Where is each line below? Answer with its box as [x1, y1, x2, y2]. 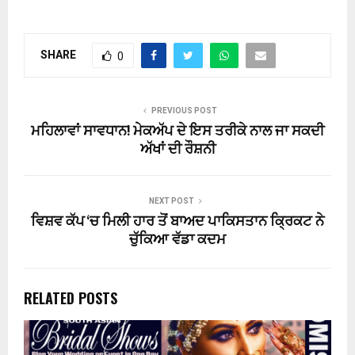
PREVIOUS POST [151, 106, 217, 116]
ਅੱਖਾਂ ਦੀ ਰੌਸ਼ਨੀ [139, 138, 216, 162]
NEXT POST [148, 197, 194, 206]
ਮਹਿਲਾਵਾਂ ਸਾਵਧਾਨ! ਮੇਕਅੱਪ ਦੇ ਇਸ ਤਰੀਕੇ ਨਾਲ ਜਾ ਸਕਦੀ [31, 120, 324, 144]
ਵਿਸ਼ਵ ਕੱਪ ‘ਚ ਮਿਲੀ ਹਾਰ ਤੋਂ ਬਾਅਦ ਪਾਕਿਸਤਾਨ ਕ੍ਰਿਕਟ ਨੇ [31, 210, 324, 235]
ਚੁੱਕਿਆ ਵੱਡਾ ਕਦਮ [129, 228, 226, 253]
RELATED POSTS [24, 288, 117, 309]
